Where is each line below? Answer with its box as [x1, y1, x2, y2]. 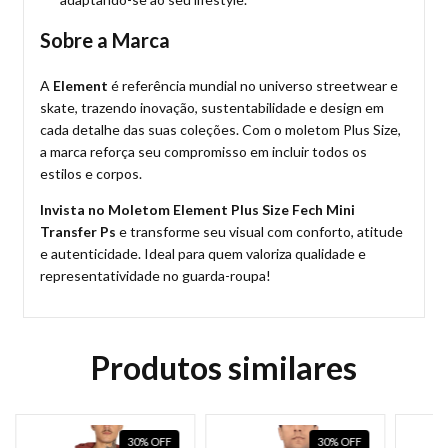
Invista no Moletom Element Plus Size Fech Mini [40, 201, 355, 218]
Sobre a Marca [40, 28, 170, 52]
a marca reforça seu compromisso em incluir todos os [40, 143, 367, 160]
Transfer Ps [40, 223, 116, 240]
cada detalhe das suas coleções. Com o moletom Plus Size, [40, 121, 401, 138]
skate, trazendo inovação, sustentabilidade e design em [40, 99, 384, 116]
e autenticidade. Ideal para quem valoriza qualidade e [40, 245, 366, 262]
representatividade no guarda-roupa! [40, 267, 271, 284]
